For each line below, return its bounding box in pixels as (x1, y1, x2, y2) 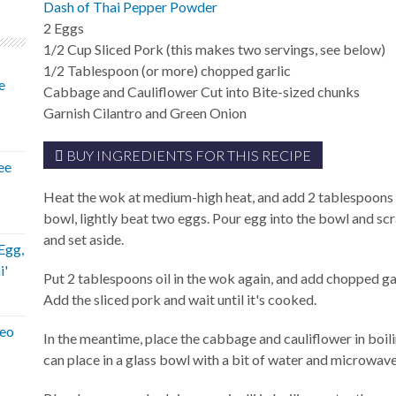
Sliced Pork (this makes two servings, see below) (95, 41, 386, 57)
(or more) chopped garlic (141, 62, 292, 79)
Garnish (43, 104, 94, 121)
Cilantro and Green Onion (93, 104, 247, 121)
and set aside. (43, 231, 125, 247)
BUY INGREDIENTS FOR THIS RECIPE (64, 147, 312, 164)
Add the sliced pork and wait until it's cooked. (43, 291, 317, 308)
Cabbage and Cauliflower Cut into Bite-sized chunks (43, 83, 361, 100)
